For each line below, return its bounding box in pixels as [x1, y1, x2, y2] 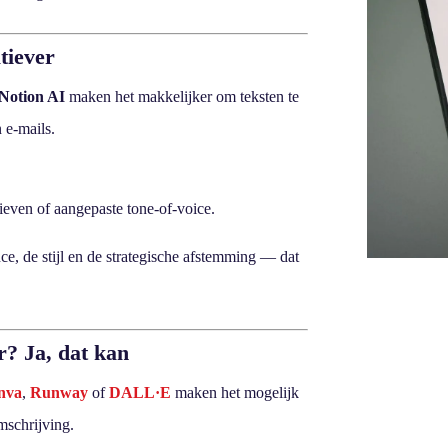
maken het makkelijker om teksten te [65, 87, 300, 105]
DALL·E [109, 383, 172, 401]
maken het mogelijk [175, 383, 300, 401]
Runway [30, 383, 89, 401]
